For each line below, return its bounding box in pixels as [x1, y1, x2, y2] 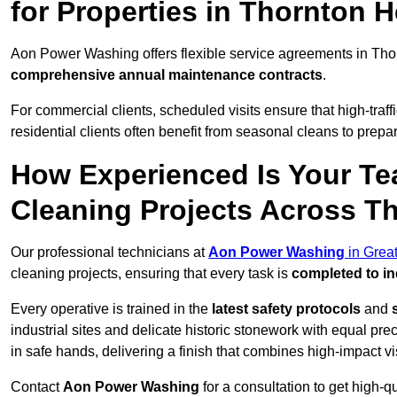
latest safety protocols [212, 301, 361, 317]
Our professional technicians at [11, 245, 208, 261]
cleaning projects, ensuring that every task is [11, 266, 292, 282]
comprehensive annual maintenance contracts [11, 67, 323, 83]
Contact [11, 379, 63, 395]
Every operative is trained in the [11, 301, 212, 317]
